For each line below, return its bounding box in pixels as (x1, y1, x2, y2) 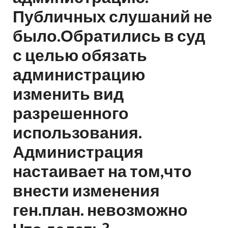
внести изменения (13, 180, 160, 200)
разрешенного (13, 102, 129, 123)
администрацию (13, 64, 145, 84)
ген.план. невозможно (13, 199, 188, 219)
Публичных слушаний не (13, 6, 212, 26)
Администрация (13, 141, 144, 161)
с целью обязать (13, 44, 147, 65)
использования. (13, 122, 142, 142)
